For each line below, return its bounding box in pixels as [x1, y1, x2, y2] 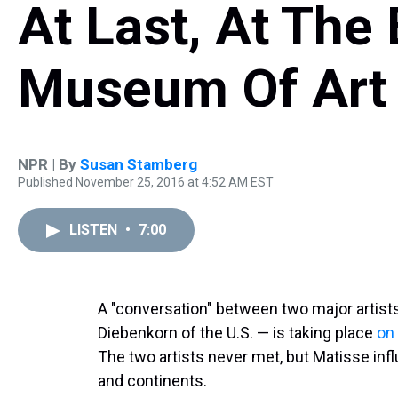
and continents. [98, 371, 207, 390]
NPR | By [18, 155, 80, 173]
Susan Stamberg [80, 155, 197, 173]
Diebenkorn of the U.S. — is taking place [98, 323, 377, 342]
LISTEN [69, 221, 121, 238]
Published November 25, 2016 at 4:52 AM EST [18, 175, 274, 189]
